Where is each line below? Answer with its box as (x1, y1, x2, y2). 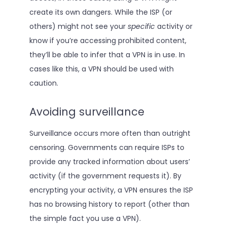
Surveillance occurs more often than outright (29, 128, 191, 139)
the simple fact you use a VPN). (29, 213, 141, 224)
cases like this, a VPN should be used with (29, 63, 174, 74)
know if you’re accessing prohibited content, (29, 35, 186, 46)
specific (127, 21, 155, 31)
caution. (29, 78, 58, 88)
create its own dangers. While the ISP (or (29, 7, 172, 17)
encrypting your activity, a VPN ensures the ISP (29, 185, 193, 196)
